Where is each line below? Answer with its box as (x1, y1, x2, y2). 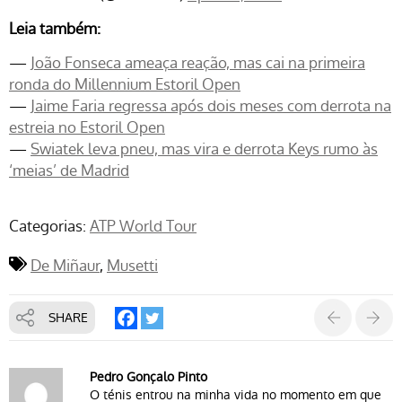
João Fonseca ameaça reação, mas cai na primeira (31, 51, 365, 74)
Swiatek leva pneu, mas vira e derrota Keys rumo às (31, 137, 378, 160)
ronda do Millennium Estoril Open (9, 73, 240, 95)
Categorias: (9, 214, 86, 237)
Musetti (107, 254, 158, 276)
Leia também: (9, 17, 100, 39)
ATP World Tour (90, 214, 197, 237)
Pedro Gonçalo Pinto (90, 367, 207, 386)
